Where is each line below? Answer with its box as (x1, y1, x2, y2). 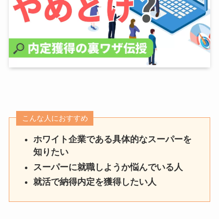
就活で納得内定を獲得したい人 (33, 177, 157, 187)
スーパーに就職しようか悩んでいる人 (33, 162, 183, 172)
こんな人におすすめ (22, 114, 88, 123)
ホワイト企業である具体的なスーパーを (33, 134, 192, 145)
